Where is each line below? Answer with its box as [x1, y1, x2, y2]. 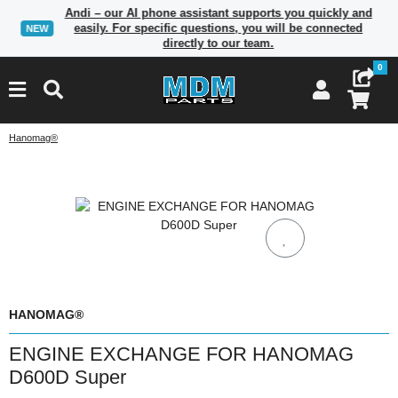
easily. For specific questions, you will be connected [75, 21, 364, 35]
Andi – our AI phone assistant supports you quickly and [65, 6, 373, 20]
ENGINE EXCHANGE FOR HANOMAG [9, 343, 354, 365]
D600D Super [9, 366, 126, 388]
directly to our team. [163, 36, 275, 50]
